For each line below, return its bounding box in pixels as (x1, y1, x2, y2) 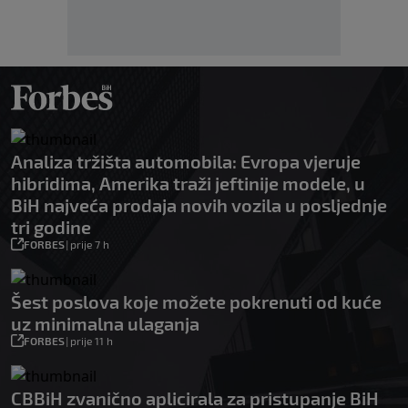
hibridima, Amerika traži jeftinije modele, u (11, 172, 365, 195)
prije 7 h (70, 238, 109, 251)
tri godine (11, 216, 91, 239)
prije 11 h (70, 334, 113, 348)
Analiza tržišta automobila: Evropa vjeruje (11, 150, 361, 173)
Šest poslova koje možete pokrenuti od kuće (11, 291, 382, 313)
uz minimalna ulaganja (11, 312, 199, 335)
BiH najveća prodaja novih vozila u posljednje (11, 194, 387, 217)
